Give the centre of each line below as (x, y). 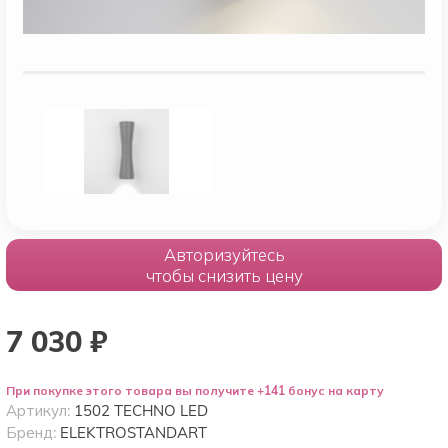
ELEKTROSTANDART (133, 432)
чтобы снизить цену (224, 275)
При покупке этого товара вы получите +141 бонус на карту (195, 390)
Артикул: (40, 410)
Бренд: (33, 432)
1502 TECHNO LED (141, 410)
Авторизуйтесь (224, 254)
